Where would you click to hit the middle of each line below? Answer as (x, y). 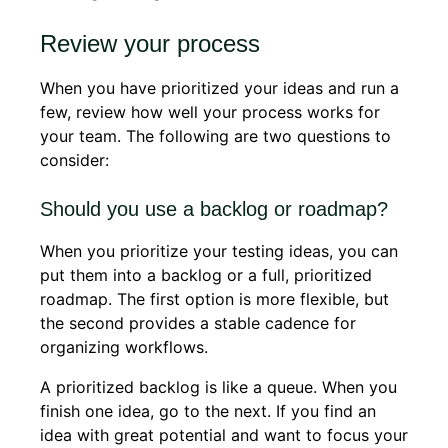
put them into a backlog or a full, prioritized (206, 275)
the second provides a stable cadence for (198, 323)
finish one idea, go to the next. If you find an (208, 411)
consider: (74, 160)
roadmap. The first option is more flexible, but (214, 299)
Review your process (150, 44)
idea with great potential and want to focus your (224, 435)
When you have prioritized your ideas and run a (219, 88)
